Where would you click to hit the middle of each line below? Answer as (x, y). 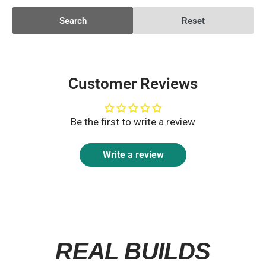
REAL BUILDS (133, 251)
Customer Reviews (133, 84)
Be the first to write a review (133, 122)
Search (73, 20)
